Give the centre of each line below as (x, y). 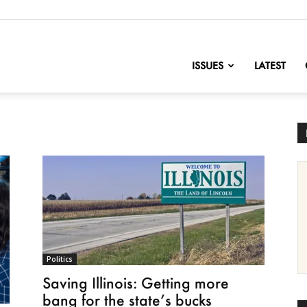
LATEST (270, 65)
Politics (60, 259)
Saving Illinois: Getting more (136, 283)
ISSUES (208, 65)
